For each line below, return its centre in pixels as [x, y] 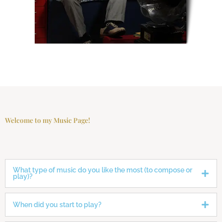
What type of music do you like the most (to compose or [103, 170]
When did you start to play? [57, 204]
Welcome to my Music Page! [48, 120]
